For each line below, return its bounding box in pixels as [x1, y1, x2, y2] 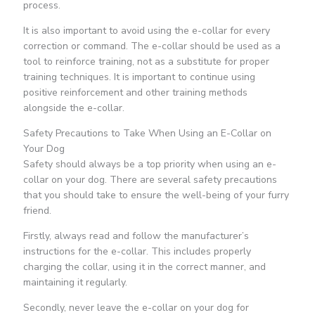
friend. [22, 204, 51, 218]
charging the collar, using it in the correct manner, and [22, 260, 266, 274]
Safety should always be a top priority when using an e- [22, 157, 276, 172]
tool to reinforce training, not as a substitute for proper [22, 55, 269, 69]
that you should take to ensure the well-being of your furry [22, 188, 289, 202]
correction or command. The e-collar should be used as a [22, 39, 281, 53]
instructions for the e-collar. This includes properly [22, 245, 251, 259]
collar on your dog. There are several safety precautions [22, 173, 277, 187]
